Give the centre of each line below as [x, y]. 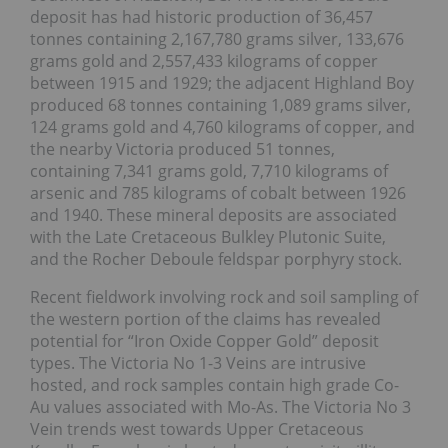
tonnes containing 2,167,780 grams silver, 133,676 [217, 39]
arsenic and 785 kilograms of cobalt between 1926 [218, 193]
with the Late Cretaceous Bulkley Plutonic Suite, [208, 237]
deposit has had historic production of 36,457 [201, 17]
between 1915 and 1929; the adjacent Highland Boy [222, 83]
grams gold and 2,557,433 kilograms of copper [204, 61]
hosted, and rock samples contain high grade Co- [214, 385]
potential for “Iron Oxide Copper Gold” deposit [204, 341]
